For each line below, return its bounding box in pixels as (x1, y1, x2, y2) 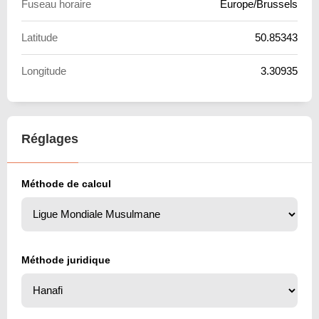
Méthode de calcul (21, 177, 111, 189)
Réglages (21, 131, 78, 146)
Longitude (21, 64, 66, 77)
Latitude (21, 31, 58, 43)
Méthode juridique (21, 253, 110, 266)
